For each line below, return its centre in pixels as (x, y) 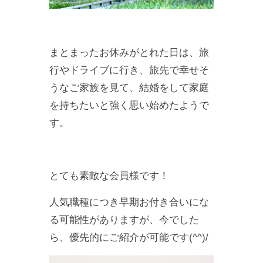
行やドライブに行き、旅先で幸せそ (129, 70)
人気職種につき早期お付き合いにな (129, 203)
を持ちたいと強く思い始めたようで (129, 106)
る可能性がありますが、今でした (124, 220)
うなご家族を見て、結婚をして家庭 (129, 88)
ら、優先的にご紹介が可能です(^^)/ (129, 238)
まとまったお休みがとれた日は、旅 (129, 53)
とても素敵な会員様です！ (109, 176)
